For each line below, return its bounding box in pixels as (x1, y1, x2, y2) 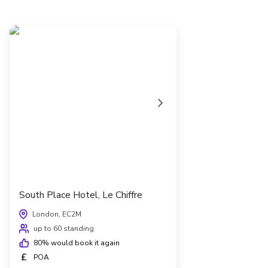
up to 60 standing (33, 223, 94, 233)
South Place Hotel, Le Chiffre (19, 188, 142, 202)
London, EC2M (32, 209, 81, 219)
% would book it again (42, 237, 120, 248)
